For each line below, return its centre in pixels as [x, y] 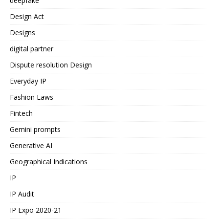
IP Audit [22, 194]
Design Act [27, 16]
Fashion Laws [32, 97]
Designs [22, 33]
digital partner [32, 49]
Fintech [21, 113]
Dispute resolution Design [51, 65]
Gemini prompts [35, 129]
